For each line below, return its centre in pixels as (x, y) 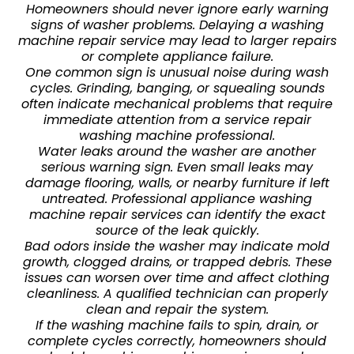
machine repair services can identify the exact (177, 214)
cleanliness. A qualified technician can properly (177, 293)
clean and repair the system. (177, 309)
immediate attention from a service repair (177, 119)
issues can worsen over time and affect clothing (177, 277)
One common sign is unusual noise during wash (177, 72)
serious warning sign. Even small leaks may (177, 167)
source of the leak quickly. (177, 230)
